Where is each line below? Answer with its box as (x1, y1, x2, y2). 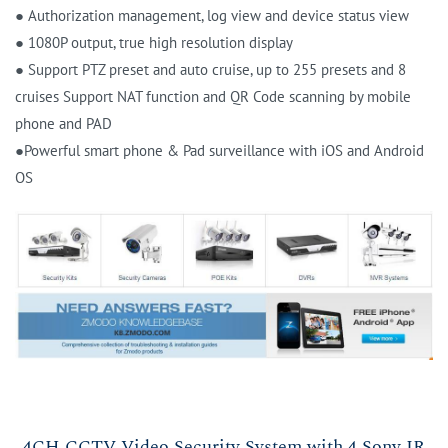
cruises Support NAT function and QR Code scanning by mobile (15, 87, 411, 106)
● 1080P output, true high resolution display (15, 33, 293, 52)
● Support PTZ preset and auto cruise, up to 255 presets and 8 (15, 60, 406, 79)
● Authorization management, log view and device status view (15, 6, 409, 25)
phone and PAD (15, 114, 112, 133)
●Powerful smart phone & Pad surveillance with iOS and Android (15, 141, 424, 160)
